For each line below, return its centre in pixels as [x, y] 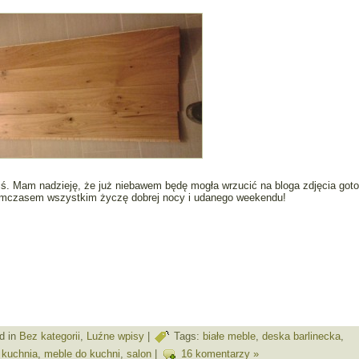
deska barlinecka [301, 337]
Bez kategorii [50, 337]
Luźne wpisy [115, 337]
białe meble [229, 337]
